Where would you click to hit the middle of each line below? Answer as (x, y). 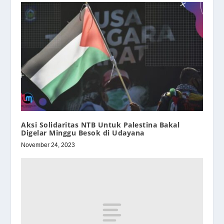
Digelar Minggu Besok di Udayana (83, 133)
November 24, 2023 (48, 145)
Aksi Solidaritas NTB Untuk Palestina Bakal (100, 125)
